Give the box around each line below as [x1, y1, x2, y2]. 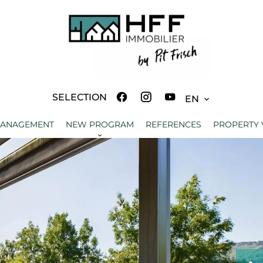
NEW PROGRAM [65, 119, 134, 130]
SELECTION [52, 92, 107, 103]
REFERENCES [145, 119, 201, 130]
